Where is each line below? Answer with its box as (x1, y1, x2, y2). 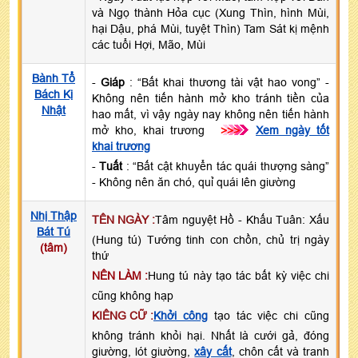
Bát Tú (37, 225, 70, 238)
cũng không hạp (92, 288, 173, 302)
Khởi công (153, 308, 208, 322)
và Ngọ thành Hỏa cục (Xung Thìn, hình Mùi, (92, 6, 329, 19)
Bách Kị (34, 87, 73, 101)
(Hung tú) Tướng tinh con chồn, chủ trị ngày (92, 233, 329, 246)
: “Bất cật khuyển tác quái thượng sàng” (122, 159, 330, 173)
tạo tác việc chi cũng (207, 308, 330, 322)
